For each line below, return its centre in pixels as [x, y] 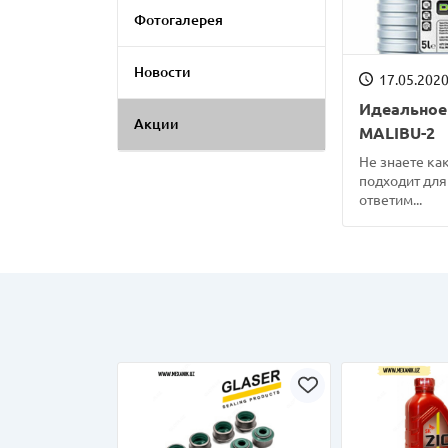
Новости [162, 72]
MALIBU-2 [397, 132]
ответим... [391, 199]
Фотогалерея [178, 20]
